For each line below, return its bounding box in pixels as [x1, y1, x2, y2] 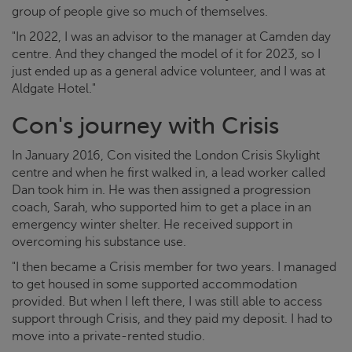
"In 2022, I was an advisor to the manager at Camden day [12, 30, 331, 45]
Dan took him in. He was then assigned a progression [12, 183, 310, 198]
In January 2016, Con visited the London [12, 148, 238, 163]
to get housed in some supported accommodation [12, 277, 297, 292]
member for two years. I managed [144, 260, 336, 275]
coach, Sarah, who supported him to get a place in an [12, 200, 311, 215]
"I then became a [12, 260, 106, 275]
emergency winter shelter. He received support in [12, 218, 292, 233]
